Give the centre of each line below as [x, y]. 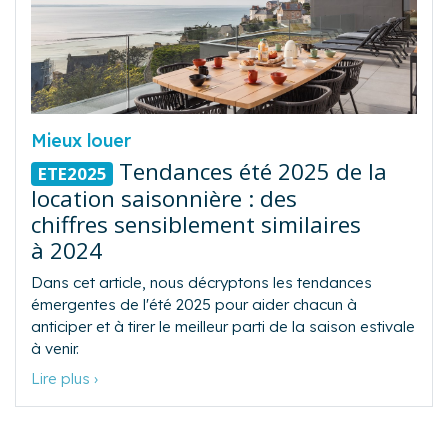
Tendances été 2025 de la [250, 171]
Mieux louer [81, 139]
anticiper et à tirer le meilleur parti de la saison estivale [223, 327]
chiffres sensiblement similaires [196, 225]
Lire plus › [64, 379]
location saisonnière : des [164, 199]
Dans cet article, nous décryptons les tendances [201, 283]
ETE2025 [72, 173]
